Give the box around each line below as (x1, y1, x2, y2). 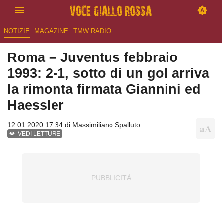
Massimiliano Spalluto (72, 121, 140, 129)
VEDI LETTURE (18, 130, 61, 138)
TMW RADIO (73, 27, 111, 35)
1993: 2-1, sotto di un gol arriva (7, 65, 209, 81)
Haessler (7, 97, 64, 113)
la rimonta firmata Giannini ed (7, 81, 201, 97)
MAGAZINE (34, 27, 69, 35)
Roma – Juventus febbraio (7, 50, 178, 65)
